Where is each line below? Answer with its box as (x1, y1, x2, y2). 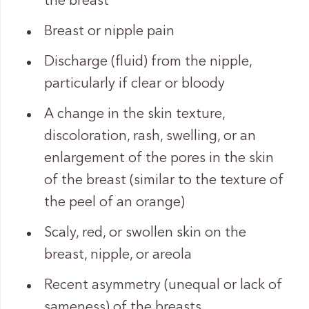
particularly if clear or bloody (43, 77, 225, 91)
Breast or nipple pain (43, 24, 175, 39)
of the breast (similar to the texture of (43, 173, 283, 188)
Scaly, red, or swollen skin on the (43, 226, 246, 240)
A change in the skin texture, (43, 107, 225, 121)
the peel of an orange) (43, 195, 185, 210)
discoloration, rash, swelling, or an (43, 129, 256, 143)
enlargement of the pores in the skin (43, 151, 274, 166)
